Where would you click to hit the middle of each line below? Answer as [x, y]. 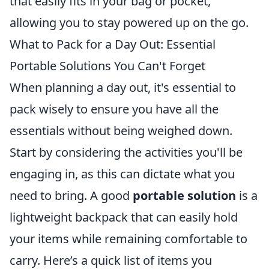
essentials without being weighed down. [121, 131]
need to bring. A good [71, 195]
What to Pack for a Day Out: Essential [113, 44]
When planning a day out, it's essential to [123, 87]
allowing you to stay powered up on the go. [129, 23]
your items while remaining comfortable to [128, 239]
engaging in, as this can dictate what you [122, 174]
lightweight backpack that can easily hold [124, 217]
